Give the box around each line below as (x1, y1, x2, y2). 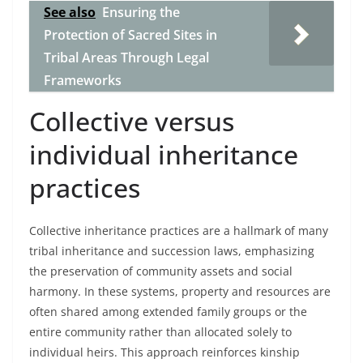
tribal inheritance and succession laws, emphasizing (29, 243, 314, 258)
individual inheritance (29, 137, 298, 172)
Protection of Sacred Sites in (44, 26, 217, 44)
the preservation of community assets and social (29, 263, 293, 279)
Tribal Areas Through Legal (44, 49, 209, 66)
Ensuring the (102, 3, 180, 21)
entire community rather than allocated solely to (29, 324, 292, 340)
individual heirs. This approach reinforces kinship (29, 344, 300, 360)
